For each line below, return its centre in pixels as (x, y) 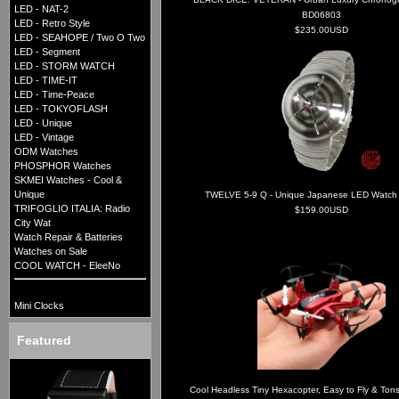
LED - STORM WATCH (65, 66)
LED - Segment (47, 52)
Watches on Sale (51, 252)
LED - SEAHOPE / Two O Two (80, 38)
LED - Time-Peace (54, 95)
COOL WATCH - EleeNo (67, 266)
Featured (44, 341)
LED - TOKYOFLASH (61, 109)
